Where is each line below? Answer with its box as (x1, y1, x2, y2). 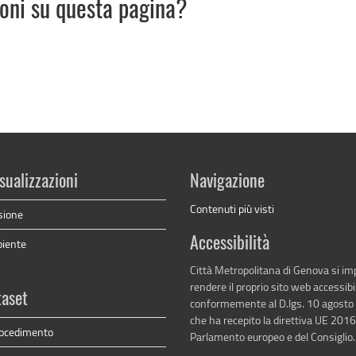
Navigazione (190, 173, 265, 192)
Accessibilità (190, 235, 269, 253)
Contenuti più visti (190, 201, 274, 217)
